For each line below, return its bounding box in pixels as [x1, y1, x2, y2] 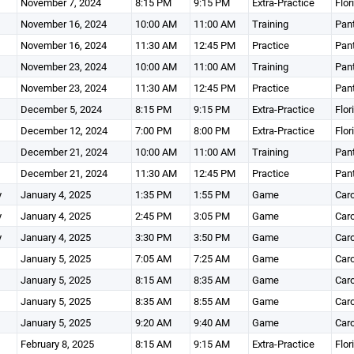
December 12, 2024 [20, 123, 107, 137]
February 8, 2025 [20, 337, 94, 351]
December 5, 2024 [20, 102, 102, 116]
